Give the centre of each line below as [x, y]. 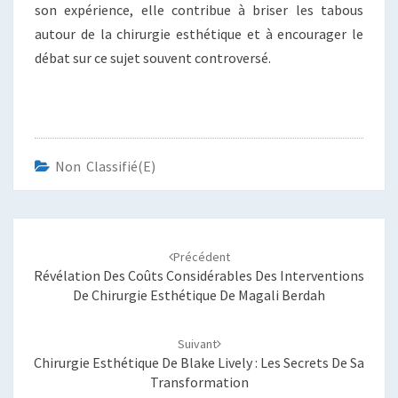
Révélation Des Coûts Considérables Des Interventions [199, 276]
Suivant [197, 344]
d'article [48, 250]
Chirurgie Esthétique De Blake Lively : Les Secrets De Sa [199, 363]
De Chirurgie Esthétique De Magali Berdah [199, 295]
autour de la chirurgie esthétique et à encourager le [199, 34]
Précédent [201, 257]
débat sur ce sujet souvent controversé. [153, 58]
